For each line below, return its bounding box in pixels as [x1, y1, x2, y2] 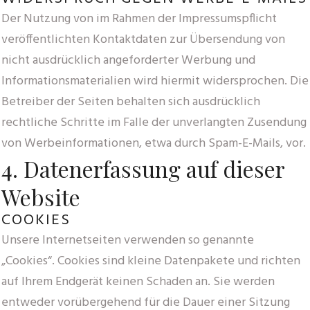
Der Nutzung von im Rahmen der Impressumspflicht [1, 8, 277, 29]
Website [1, 181, 80, 212]
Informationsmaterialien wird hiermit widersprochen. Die [1, 71, 309, 91]
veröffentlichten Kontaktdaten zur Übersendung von [1, 29, 285, 50]
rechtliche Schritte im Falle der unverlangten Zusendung [1, 112, 307, 133]
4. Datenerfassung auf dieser [1, 153, 284, 183]
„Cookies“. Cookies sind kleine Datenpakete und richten [1, 250, 300, 271]
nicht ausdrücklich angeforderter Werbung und [1, 50, 255, 71]
